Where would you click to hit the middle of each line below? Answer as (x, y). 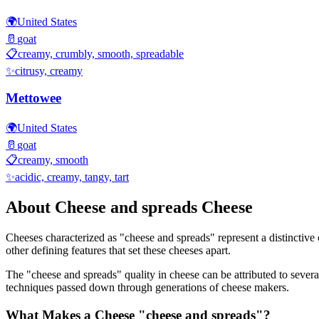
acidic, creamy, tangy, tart (72, 177)
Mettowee (33, 98)
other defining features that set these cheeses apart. (118, 250)
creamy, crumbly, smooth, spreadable (101, 53)
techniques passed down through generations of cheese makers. (147, 287)
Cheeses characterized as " (65, 237)
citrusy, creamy (49, 70)
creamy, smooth (53, 160)
